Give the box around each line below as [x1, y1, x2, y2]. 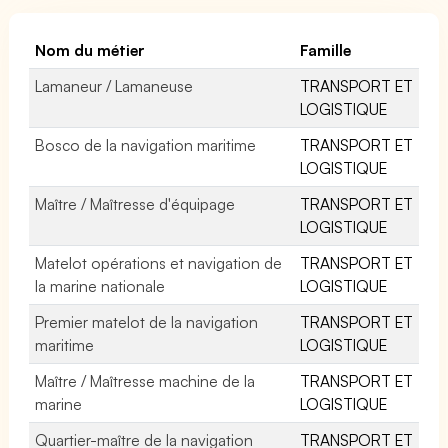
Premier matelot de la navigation [35, 311, 259, 332]
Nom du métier [35, 39, 146, 60]
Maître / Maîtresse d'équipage [35, 193, 236, 214]
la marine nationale [35, 275, 166, 296]
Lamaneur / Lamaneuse [35, 75, 194, 96]
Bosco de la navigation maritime [35, 134, 257, 155]
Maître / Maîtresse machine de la [35, 370, 256, 391]
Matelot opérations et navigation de [35, 252, 283, 273]
